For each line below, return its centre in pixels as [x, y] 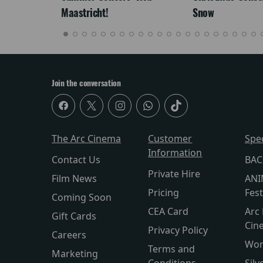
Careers [69, 235]
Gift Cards [74, 216]
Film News [74, 179]
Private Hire [174, 174]
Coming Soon [82, 198]
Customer [170, 139]
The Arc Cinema [86, 139]
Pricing [164, 193]
